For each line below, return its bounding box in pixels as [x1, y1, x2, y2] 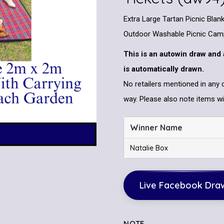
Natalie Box [130, 143, 168, 152]
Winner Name [130, 122, 183, 132]
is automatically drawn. [123, 64, 204, 73]
